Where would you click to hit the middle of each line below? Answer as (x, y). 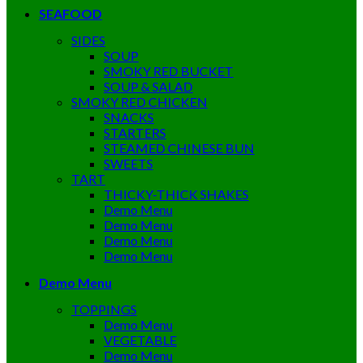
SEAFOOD (70, 13)
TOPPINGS (104, 309)
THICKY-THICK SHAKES (176, 194)
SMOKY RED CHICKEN (139, 102)
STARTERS (135, 132)
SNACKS (129, 117)
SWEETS (128, 163)
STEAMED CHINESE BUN (179, 148)
